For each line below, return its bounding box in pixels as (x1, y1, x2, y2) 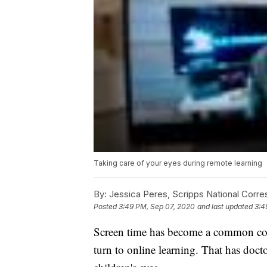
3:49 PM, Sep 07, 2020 (119, 202, 195, 212)
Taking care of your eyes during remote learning (94, 159, 262, 168)
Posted (94, 202, 119, 212)
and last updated (197, 202, 253, 212)
